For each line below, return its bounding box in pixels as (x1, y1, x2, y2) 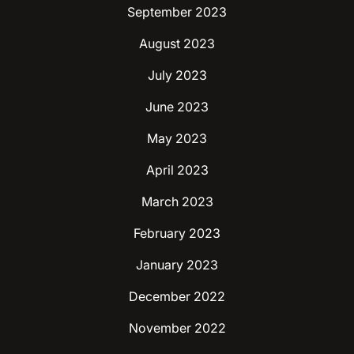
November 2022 (128, 319, 226, 336)
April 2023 (145, 161, 209, 178)
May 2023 (147, 130, 207, 146)
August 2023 (139, 35, 215, 51)
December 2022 (129, 288, 225, 304)
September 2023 (127, 3, 227, 20)
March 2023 (141, 193, 213, 209)
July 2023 (147, 66, 207, 83)
